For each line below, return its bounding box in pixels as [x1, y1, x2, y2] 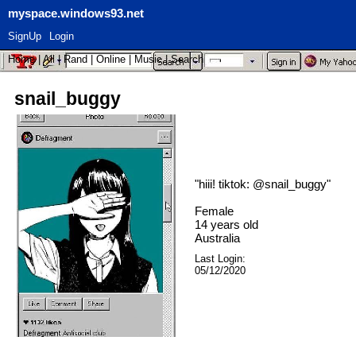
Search [171, 53, 203, 65]
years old [207, 218, 258, 232]
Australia [195, 231, 240, 246]
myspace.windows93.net [8, 6, 144, 20]
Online [96, 53, 126, 65]
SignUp [8, 30, 41, 42]
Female [195, 204, 234, 219]
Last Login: [195, 253, 246, 265]
